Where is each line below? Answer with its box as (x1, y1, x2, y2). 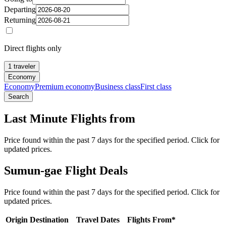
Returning (4, 15, 36, 24)
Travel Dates (76, 215, 120, 224)
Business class (95, 82, 140, 91)
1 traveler (8, 62, 35, 70)
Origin (6, 215, 28, 224)
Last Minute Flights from (4, 111, 135, 125)
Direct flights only (4, 43, 62, 52)
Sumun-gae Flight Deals (4, 163, 128, 177)
